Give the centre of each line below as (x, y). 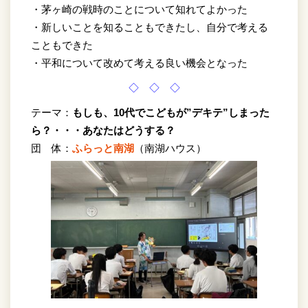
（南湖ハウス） (170, 148)
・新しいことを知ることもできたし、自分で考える (150, 27)
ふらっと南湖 (103, 148)
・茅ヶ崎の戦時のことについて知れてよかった (139, 9)
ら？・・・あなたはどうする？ (103, 130)
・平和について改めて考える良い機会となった (139, 63)
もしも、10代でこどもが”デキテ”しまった (171, 112)
